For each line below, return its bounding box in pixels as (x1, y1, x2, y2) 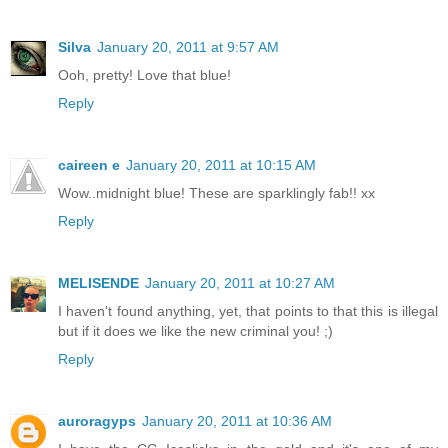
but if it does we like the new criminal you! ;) (58, 323, 333, 340)
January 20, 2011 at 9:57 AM (97, 39, 279, 56)
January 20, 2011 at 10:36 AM (142, 413, 332, 430)
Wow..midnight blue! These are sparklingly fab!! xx (58, 185, 375, 202)
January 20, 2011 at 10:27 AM (145, 275, 335, 292)
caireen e (58, 157, 120, 174)
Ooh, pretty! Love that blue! (58, 67, 231, 84)
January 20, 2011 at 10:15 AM (126, 157, 316, 174)
